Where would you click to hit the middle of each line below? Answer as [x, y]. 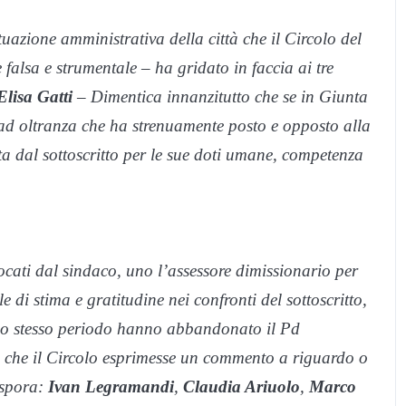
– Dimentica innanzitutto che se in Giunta [222, 97]
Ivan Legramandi [111, 387]
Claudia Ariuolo [239, 387]
